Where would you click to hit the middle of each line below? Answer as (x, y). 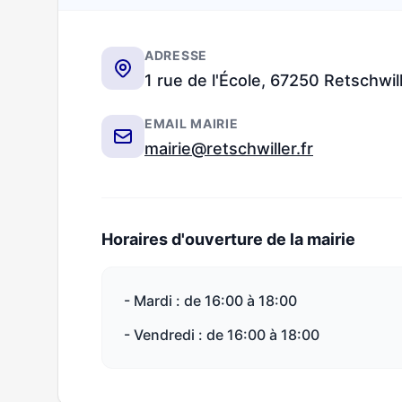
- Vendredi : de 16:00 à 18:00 (222, 335)
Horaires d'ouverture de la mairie (228, 239)
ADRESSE (176, 55)
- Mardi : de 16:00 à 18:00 (210, 301)
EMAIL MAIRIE (192, 123)
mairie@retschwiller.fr (229, 149)
